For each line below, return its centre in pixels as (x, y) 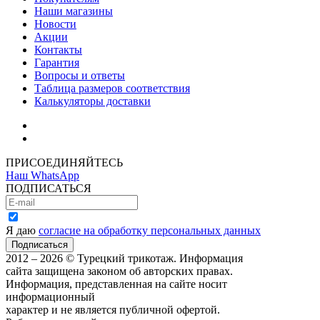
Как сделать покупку (85, 138)
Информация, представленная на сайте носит (116, 284)
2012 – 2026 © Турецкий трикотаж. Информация (124, 258)
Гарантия (57, 62)
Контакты (58, 49)
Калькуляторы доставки (92, 101)
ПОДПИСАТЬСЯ (49, 188)
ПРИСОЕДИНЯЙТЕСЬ (64, 162)
